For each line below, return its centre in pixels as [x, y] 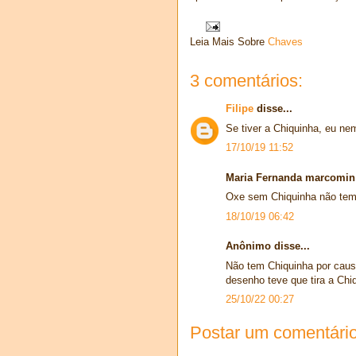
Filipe [240, 109]
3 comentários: [246, 81]
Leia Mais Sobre [229, 42]
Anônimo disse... [268, 246]
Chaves [285, 42]
